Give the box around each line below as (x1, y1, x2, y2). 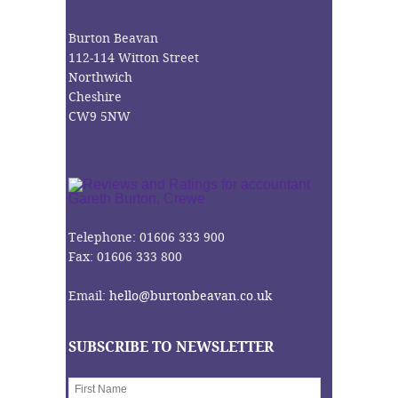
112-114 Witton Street (68, 51, 199, 67)
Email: (68, 289, 109, 305)
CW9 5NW (68, 109, 131, 125)
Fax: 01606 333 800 (68, 250, 182, 266)
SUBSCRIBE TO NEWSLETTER (68, 338, 274, 356)
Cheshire (68, 90, 122, 106)
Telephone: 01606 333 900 (68, 230, 225, 246)
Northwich (68, 70, 132, 86)
